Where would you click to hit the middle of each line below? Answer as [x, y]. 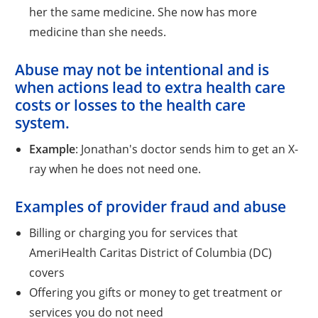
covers [46, 272]
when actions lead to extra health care [150, 87]
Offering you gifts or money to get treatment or [155, 292]
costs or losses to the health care [131, 105]
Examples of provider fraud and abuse [151, 206]
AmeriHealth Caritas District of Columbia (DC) [150, 252]
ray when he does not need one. [115, 168]
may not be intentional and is [164, 69]
